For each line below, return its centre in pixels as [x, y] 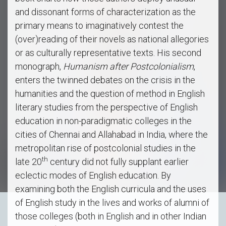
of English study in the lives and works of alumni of [112, 203]
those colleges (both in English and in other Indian [111, 216]
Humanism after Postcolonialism [128, 67]
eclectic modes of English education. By [93, 176]
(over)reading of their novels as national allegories [112, 39]
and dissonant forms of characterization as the [105, 12]
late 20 [29, 162]
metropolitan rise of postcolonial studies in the [105, 148]
